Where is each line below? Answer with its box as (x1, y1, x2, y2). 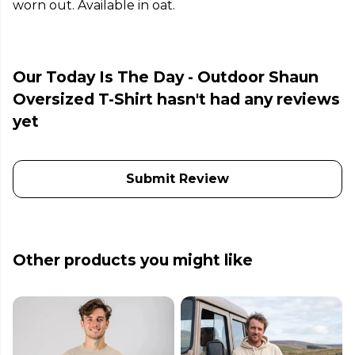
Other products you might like (13, 250, 253, 270)
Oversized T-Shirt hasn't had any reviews (13, 90, 340, 109)
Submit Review (126, 171, 229, 187)
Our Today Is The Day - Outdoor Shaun (13, 67, 319, 87)
